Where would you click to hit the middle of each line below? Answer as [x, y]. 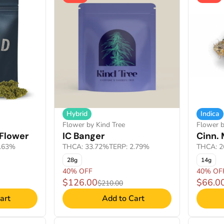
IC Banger [83, 136]
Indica [210, 114]
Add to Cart [123, 198]
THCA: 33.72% [86, 147]
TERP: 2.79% [129, 147]
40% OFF [77, 171]
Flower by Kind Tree [94, 125]
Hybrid [77, 114]
